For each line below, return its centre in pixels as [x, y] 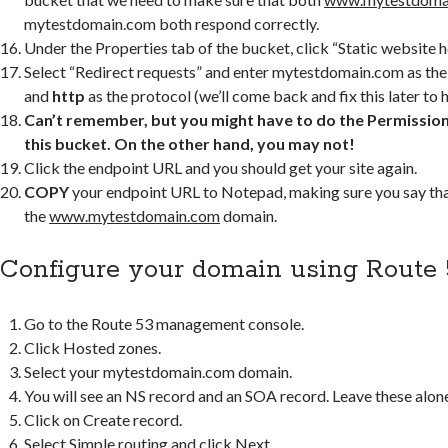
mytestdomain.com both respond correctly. [172, 23]
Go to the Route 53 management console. [164, 323]
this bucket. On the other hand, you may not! [190, 143]
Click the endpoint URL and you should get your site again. [221, 167]
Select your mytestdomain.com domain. [158, 371]
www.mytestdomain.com [135, 215]
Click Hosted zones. [93, 347]
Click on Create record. [103, 419]
